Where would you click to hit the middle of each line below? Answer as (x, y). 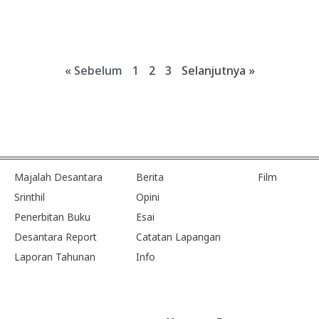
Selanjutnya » (218, 70)
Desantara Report (56, 236)
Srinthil (30, 197)
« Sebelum (93, 70)
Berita (150, 177)
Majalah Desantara (58, 177)
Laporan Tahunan (55, 256)
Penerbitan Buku (52, 216)
